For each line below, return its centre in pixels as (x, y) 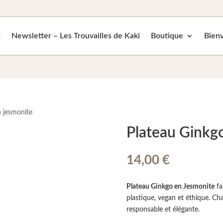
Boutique (167, 36)
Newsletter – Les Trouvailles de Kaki (76, 36)
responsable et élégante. (163, 209)
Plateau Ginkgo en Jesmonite (170, 186)
